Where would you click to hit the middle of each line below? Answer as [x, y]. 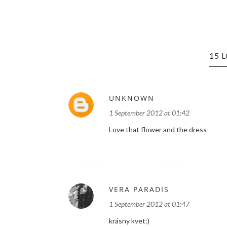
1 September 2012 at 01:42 [149, 113]
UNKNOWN [131, 98]
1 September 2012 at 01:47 [149, 204]
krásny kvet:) [129, 221]
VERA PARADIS [139, 189]
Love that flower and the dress [158, 129]
